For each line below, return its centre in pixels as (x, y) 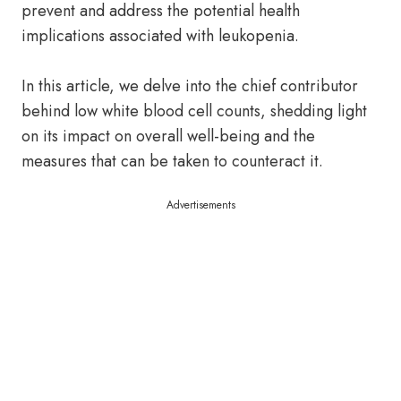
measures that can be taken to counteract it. (172, 161)
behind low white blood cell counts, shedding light (194, 111)
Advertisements (200, 205)
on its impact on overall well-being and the (168, 136)
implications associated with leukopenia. (160, 36)
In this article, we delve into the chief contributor (190, 86)
